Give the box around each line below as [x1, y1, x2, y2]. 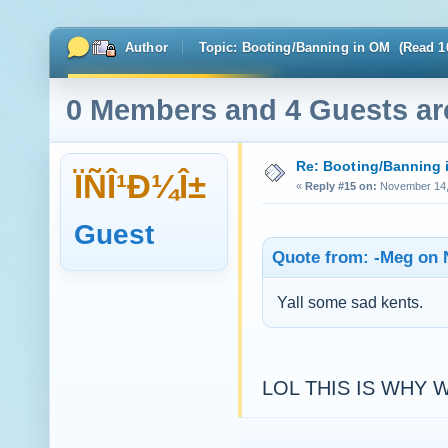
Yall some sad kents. [277, 293, 423, 311]
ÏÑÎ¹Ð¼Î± [74, 168, 206, 205]
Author [125, 39, 168, 55]
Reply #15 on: [305, 180, 377, 192]
